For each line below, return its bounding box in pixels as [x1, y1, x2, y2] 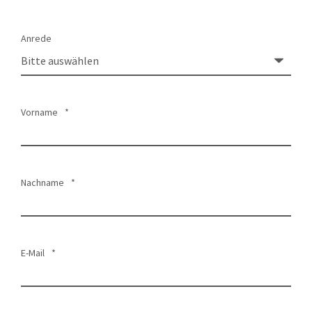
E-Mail [21, 247, 45, 259]
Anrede [21, 32, 52, 45]
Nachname [21, 176, 64, 189]
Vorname [21, 106, 58, 118]
